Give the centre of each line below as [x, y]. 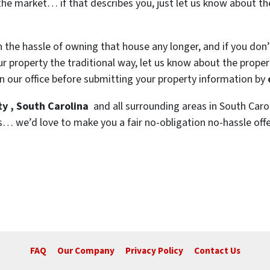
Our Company [86, 251]
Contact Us [217, 251]
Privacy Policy [154, 251]
